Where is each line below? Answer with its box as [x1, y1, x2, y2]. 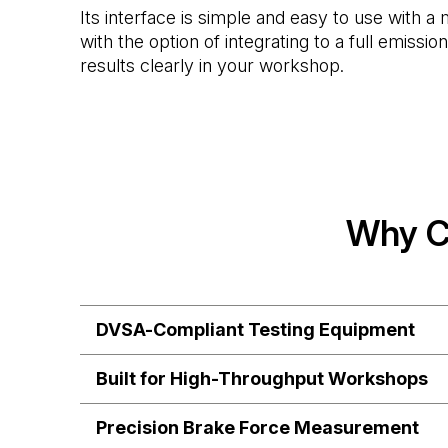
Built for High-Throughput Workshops [96, 367, 428, 389]
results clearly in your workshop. [80, 54, 344, 76]
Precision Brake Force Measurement [96, 416, 419, 438]
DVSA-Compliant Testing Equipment [96, 318, 415, 340]
